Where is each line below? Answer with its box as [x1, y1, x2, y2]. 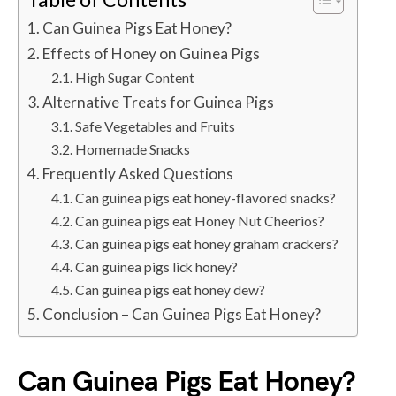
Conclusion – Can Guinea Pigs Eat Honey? [42, 305, 322, 324]
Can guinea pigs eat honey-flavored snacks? [75, 190, 337, 206]
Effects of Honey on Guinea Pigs [42, 44, 261, 63]
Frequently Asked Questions [42, 164, 234, 183]
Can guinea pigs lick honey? [75, 259, 239, 275]
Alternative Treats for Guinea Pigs [42, 93, 275, 111]
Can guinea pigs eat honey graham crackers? [75, 236, 339, 252]
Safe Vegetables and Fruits [75, 118, 236, 134]
